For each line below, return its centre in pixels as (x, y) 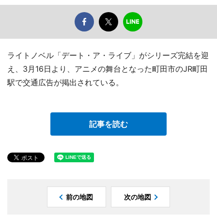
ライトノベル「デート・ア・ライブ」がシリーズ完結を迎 (108, 55)
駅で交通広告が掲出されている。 (65, 83)
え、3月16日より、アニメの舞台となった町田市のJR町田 (108, 69)
